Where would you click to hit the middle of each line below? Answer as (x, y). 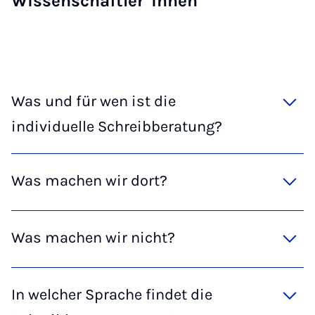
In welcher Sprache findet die (112, 295)
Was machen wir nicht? (93, 238)
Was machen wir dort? (89, 181)
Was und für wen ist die (94, 101)
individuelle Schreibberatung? (117, 127)
